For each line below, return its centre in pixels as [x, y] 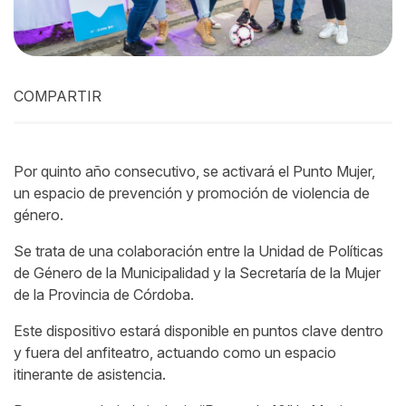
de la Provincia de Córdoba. [106, 295]
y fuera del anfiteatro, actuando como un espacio [175, 353]
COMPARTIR [58, 97]
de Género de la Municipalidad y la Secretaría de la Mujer [197, 273]
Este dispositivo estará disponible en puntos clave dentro [198, 331]
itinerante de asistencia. [90, 375]
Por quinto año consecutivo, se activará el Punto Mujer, [194, 172]
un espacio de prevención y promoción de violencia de [192, 193]
